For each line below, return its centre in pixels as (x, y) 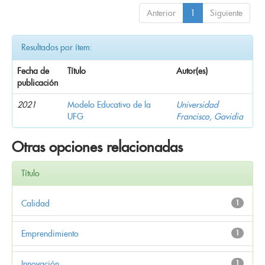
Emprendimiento (50, 233)
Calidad (35, 203)
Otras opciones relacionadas (97, 147)
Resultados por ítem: (57, 47)
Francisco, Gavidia (210, 116)
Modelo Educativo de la (109, 104)
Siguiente (226, 13)
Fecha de (33, 71)
